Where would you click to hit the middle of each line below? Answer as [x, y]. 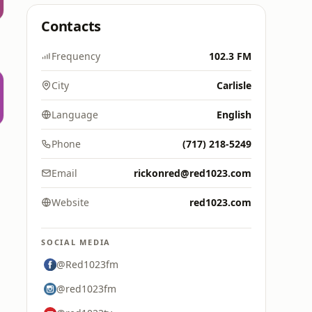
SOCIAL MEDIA [76, 242]
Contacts [71, 26]
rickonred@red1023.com [193, 173]
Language [75, 115]
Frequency [76, 56]
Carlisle [234, 85]
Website [70, 202]
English [234, 115]
